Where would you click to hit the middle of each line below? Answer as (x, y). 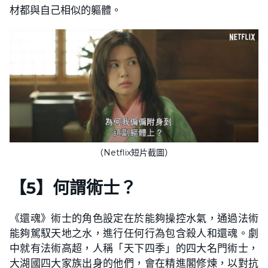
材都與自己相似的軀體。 (66, 10)
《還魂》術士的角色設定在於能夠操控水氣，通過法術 (134, 218)
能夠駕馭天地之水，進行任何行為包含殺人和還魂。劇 (134, 233)
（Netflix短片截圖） (134, 152)
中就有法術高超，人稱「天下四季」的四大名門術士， (134, 248)
